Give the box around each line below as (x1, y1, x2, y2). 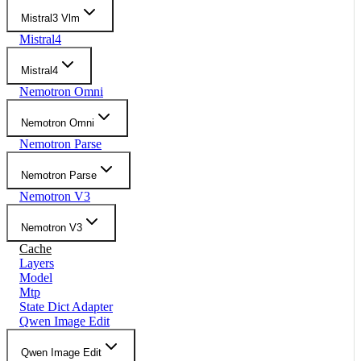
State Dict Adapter (19, 299, 113, 313)
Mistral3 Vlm (21, 11, 80, 24)
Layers (19, 255, 54, 270)
